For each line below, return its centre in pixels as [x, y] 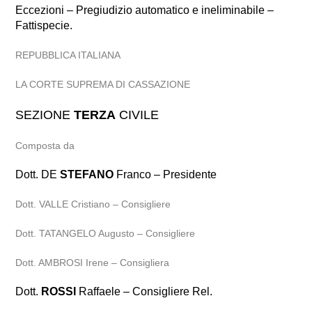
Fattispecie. [44, 25]
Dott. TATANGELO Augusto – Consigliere [106, 233]
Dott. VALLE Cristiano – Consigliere [93, 204]
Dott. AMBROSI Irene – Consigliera [93, 263]
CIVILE [138, 115]
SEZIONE [45, 115]
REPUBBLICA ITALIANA [68, 55]
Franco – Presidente [165, 174]
